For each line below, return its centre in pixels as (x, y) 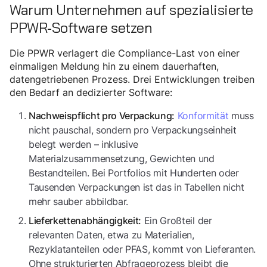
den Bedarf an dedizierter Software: (91, 93)
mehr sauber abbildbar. (78, 202)
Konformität (203, 116)
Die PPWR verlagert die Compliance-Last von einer (125, 53)
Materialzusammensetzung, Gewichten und (122, 159)
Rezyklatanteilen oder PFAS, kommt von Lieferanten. (142, 249)
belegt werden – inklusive (83, 145)
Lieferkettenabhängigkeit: (85, 221)
